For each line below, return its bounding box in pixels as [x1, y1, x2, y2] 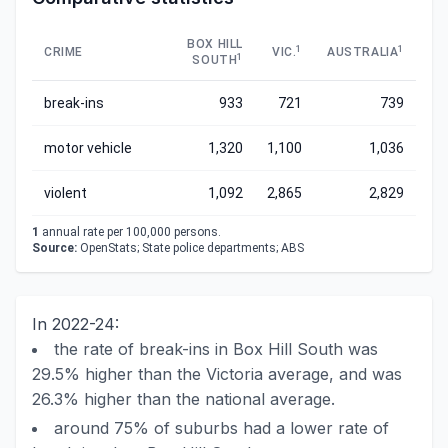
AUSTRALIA [326, 45, 399, 59]
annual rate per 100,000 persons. [39, 225, 221, 239]
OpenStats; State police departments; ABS [77, 241, 304, 255]
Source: [32, 241, 77, 255]
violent [44, 185, 87, 201]
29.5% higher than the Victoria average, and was [32, 364, 402, 384]
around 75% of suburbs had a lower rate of [54, 418, 389, 438]
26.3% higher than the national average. [32, 389, 335, 409]
